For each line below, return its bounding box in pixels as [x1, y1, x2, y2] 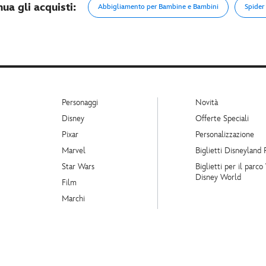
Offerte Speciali [195, 113, 249, 124]
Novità [195, 97, 218, 108]
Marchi [62, 194, 85, 204]
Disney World [195, 172, 241, 183]
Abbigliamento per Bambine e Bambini [97, 2, 218, 12]
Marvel [62, 145, 85, 156]
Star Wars [62, 161, 94, 172]
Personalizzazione [195, 129, 254, 140]
